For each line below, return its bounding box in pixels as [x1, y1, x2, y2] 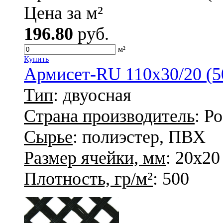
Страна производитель [24, 106, 195, 126]
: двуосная [53, 85, 131, 105]
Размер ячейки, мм [24, 147, 166, 168]
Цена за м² [24, 2, 103, 23]
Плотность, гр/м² [24, 168, 153, 189]
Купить [24, 54, 49, 63]
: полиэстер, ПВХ [73, 126, 206, 147]
